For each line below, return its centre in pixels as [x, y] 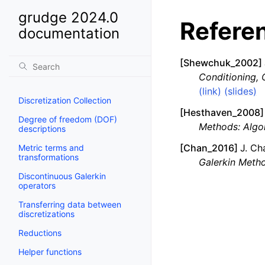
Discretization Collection [65, 100]
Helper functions [50, 252]
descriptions [42, 129]
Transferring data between [70, 204]
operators [37, 185]
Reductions [40, 233]
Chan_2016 [209, 148]
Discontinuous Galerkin [62, 176]
